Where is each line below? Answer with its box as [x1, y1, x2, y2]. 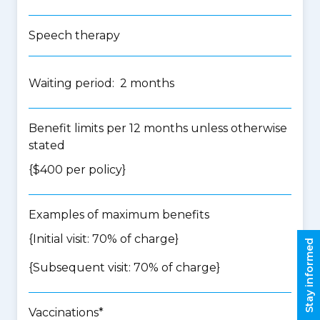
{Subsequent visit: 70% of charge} [29, 261, 220, 274]
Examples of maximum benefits [29, 208, 209, 221]
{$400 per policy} [29, 163, 126, 176]
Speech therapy [29, 29, 120, 42]
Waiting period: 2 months [29, 76, 174, 90]
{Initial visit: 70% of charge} [29, 232, 179, 246]
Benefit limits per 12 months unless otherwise [29, 121, 287, 135]
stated [29, 139, 65, 152]
